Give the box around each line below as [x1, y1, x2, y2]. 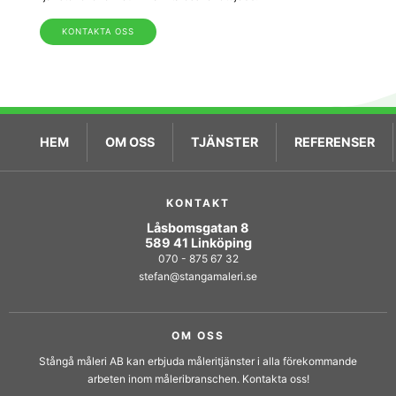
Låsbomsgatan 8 [147, 220, 249, 235]
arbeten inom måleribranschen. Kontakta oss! [87, 372, 309, 385]
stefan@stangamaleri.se [139, 270, 257, 283]
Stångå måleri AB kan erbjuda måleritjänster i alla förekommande [39, 354, 357, 368]
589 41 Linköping [144, 235, 252, 250]
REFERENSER [294, 134, 375, 149]
